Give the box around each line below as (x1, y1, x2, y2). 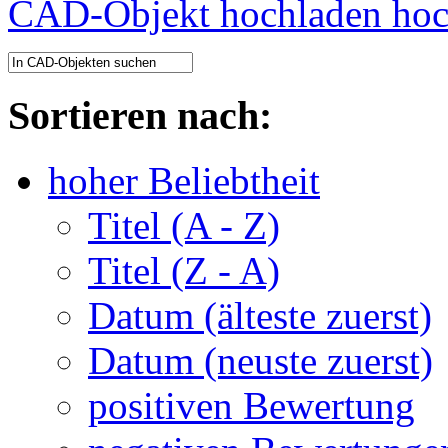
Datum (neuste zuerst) (88, 338, 433, 382)
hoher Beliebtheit (48, 158, 320, 202)
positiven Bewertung (88, 383, 415, 427)
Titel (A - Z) (88, 203, 280, 247)
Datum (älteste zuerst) (88, 293, 432, 337)
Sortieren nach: (8, 93, 272, 139)
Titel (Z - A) (88, 248, 280, 292)
